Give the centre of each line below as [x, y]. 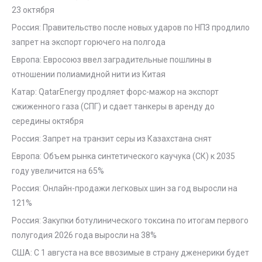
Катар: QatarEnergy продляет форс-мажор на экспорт [115, 92]
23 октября [33, 10]
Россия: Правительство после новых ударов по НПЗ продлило [131, 27]
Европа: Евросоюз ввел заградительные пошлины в [112, 60]
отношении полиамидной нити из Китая [89, 74]
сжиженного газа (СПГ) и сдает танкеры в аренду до [113, 106]
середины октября [48, 121]
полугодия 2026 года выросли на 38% [84, 235]
